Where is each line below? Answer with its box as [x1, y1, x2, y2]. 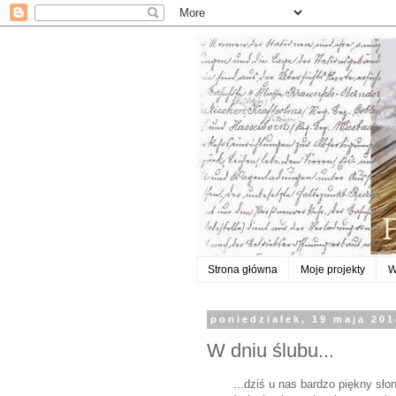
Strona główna [208, 263, 278, 277]
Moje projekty [301, 263, 365, 277]
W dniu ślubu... [207, 339, 334, 362]
